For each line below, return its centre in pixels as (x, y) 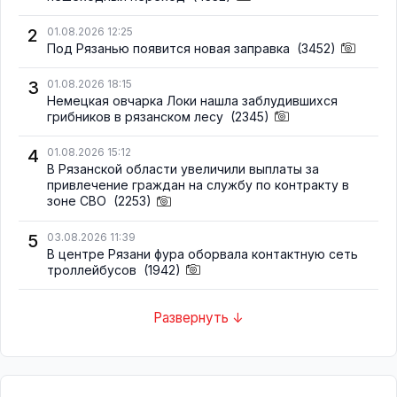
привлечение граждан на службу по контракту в (198, 185)
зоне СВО (78, 201)
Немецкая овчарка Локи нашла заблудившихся (192, 101)
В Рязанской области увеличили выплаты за (183, 169)
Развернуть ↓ (198, 318)
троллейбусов (93, 269)
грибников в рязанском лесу (137, 117)
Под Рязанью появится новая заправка (170, 49)
